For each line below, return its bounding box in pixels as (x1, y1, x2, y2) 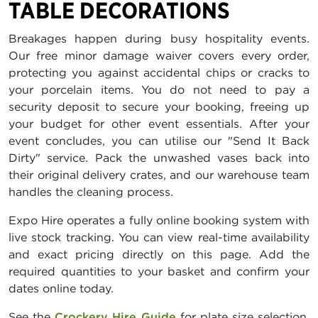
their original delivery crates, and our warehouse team (9, 168, 309, 182)
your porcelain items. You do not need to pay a (9, 82, 309, 97)
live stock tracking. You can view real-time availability (9, 230, 309, 245)
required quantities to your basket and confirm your (9, 264, 309, 279)
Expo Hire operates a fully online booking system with (9, 213, 309, 228)
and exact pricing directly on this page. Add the (9, 247, 309, 262)
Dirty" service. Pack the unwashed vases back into (9, 150, 309, 165)
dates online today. (9, 281, 114, 296)
